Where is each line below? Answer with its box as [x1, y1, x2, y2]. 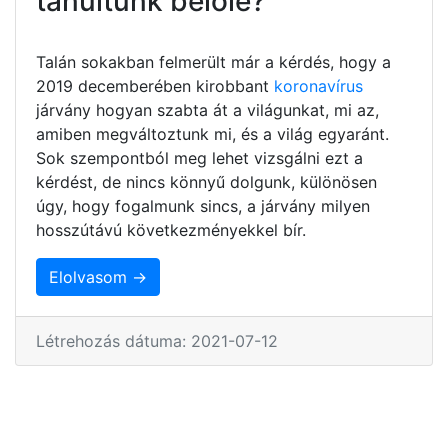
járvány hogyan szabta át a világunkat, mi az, [36, 99, 379, 120]
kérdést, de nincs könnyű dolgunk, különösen [36, 171, 377, 192]
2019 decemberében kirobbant [36, 75, 274, 96]
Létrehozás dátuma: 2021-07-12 [36, 330, 278, 351]
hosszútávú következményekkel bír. [36, 219, 306, 240]
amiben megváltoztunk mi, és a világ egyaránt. [36, 123, 389, 144]
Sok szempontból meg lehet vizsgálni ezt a [36, 147, 363, 168]
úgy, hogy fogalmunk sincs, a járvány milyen [36, 195, 370, 216]
